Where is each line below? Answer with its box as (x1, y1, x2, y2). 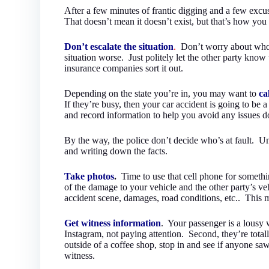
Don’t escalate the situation (64, 41, 174, 52)
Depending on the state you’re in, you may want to (64, 88, 259, 99)
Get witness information (64, 218, 162, 229)
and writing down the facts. (64, 146, 168, 157)
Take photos (64, 171, 115, 182)
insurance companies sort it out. (64, 63, 184, 74)
